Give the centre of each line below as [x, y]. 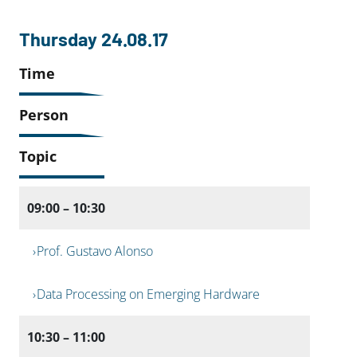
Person [44, 114]
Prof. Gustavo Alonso [95, 251]
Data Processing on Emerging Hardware [149, 294]
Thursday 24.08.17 [94, 39]
